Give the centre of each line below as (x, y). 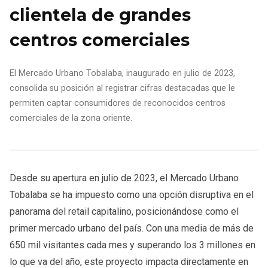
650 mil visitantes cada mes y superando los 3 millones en (133, 245)
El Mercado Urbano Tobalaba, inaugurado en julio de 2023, (122, 73)
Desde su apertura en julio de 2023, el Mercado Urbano (124, 178)
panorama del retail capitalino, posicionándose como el (124, 211)
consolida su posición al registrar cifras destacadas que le (122, 88)
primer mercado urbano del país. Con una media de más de (132, 228)
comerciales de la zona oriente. (71, 118)
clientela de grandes (100, 15)
